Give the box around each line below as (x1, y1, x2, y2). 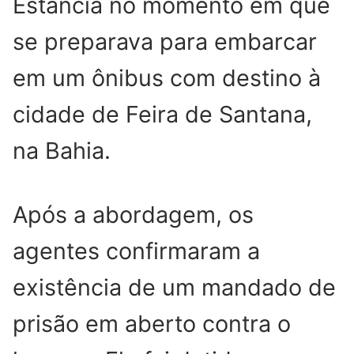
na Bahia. (13, 136, 111, 164)
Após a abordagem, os (13, 200, 254, 228)
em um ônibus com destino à (13, 63, 321, 92)
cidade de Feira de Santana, (13, 100, 312, 128)
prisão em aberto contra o (13, 309, 291, 337)
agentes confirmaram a (13, 236, 260, 265)
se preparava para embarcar (13, 27, 317, 55)
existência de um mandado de (13, 273, 336, 301)
